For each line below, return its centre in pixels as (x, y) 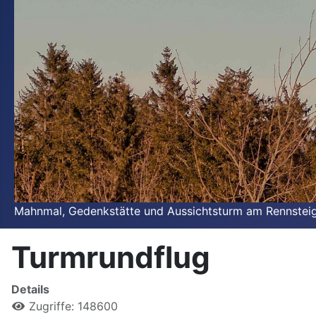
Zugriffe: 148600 (73, 306)
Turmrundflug (111, 257)
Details (30, 290)
